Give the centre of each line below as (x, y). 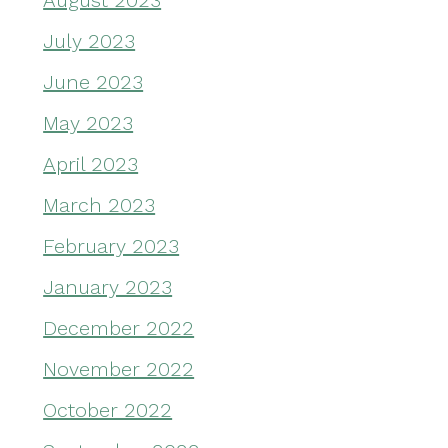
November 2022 (119, 369)
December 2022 (119, 328)
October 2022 (108, 410)
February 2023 (111, 246)
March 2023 (99, 205)
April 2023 (91, 164)
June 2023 (93, 82)
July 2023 (89, 41)
